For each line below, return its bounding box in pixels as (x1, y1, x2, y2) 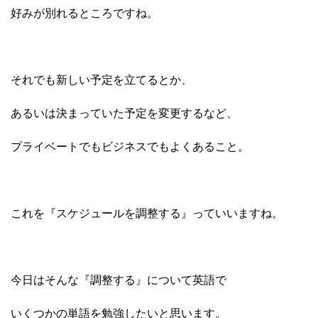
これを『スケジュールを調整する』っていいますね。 (11, 207, 283, 220)
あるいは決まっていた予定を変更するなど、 (11, 107, 238, 120)
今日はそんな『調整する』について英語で (11, 274, 226, 287)
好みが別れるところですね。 (11, 7, 158, 20)
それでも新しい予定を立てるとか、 (11, 74, 192, 87)
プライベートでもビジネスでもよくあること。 (11, 141, 249, 153)
